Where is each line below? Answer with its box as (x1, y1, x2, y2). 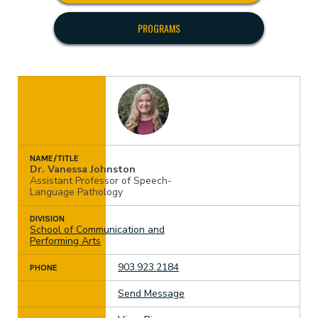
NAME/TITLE (30, 153, 79, 163)
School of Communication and (30, 222, 165, 236)
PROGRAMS (138, 20, 180, 35)
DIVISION (30, 213, 65, 224)
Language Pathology (30, 185, 123, 199)
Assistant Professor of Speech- (30, 173, 172, 187)
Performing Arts (30, 234, 101, 248)
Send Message (118, 286, 185, 300)
